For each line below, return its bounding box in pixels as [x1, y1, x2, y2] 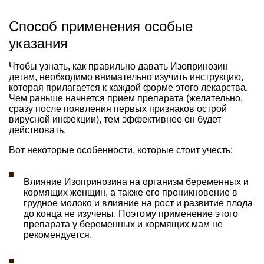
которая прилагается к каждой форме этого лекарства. [9, 82, 248, 93]
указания [9, 35, 68, 51]
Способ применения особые [9, 18, 193, 34]
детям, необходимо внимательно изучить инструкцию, [9, 71, 243, 82]
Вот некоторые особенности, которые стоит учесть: [9, 144, 233, 155]
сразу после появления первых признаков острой [9, 103, 227, 114]
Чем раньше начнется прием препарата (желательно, [9, 93, 243, 103]
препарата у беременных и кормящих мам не [24, 219, 223, 229]
